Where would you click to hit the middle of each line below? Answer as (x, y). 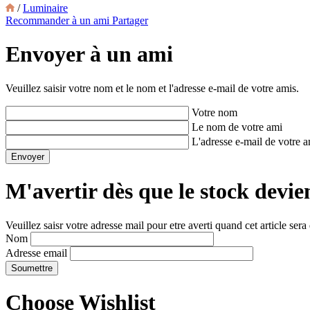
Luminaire (45, 8)
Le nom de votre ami (237, 127)
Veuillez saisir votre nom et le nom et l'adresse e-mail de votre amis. (152, 88)
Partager (130, 20)
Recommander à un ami (59, 20)
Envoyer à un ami (89, 54)
